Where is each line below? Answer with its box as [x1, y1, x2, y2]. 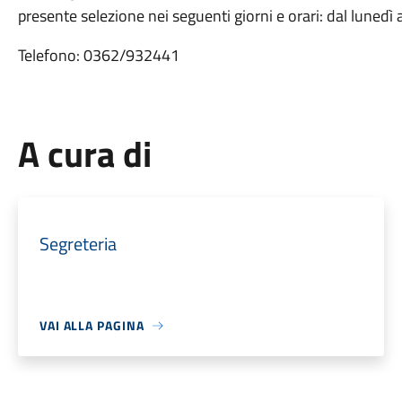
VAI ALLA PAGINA [39, 316, 144, 335]
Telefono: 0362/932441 [17, 43, 179, 67]
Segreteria [39, 230, 117, 258]
